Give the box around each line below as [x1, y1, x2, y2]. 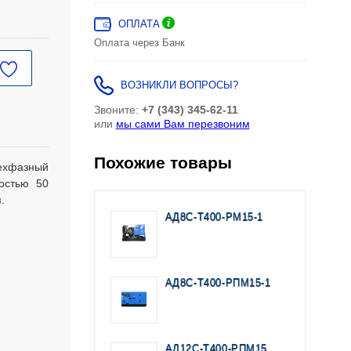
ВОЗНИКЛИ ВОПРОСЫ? [120, 80, 238, 92]
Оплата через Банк [93, 38, 185, 49]
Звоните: [93, 103, 142, 117]
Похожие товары [93, 154, 232, 172]
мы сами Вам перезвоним [115, 118, 250, 131]
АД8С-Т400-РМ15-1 [165, 212, 264, 223]
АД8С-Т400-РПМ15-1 [165, 277, 271, 289]
